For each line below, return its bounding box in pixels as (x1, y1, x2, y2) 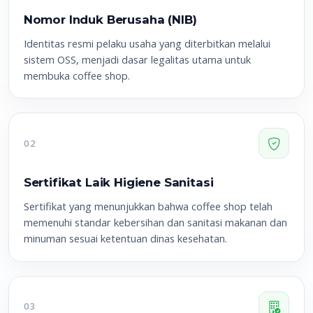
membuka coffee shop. (23, 68, 130, 82)
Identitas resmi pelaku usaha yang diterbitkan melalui (23, 36, 270, 50)
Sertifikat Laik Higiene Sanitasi (23, 175, 214, 190)
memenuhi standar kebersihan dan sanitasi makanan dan (23, 215, 287, 230)
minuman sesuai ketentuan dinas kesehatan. (23, 231, 227, 246)
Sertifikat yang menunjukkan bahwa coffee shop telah (23, 199, 272, 214)
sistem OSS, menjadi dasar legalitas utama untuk (23, 52, 251, 66)
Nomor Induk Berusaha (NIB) (23, 12, 197, 27)
